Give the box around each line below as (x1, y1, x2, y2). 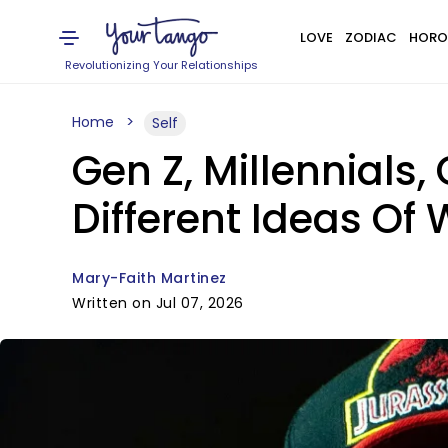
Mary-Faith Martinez (72, 268, 227, 288)
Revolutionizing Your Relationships (65, 57, 259, 73)
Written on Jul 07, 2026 (72, 293, 244, 313)
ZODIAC (344, 28, 397, 47)
